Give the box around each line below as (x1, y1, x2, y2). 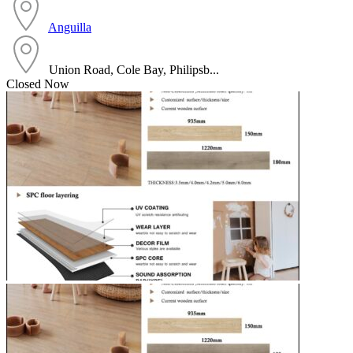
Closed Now (6, 76, 69, 91)
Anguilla (48, 20, 91, 34)
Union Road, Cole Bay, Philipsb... (49, 62, 219, 76)
